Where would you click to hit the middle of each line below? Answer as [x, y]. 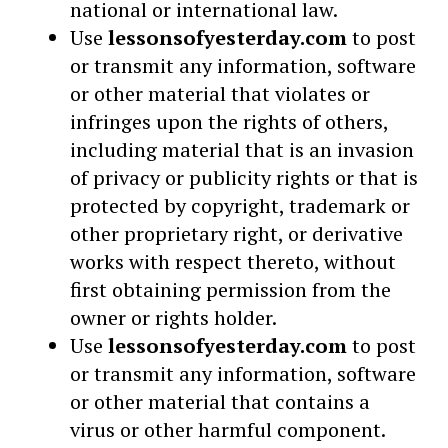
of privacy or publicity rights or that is [244, 177]
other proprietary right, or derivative [236, 233]
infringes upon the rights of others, [229, 121]
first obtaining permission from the [230, 289]
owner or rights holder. [173, 317]
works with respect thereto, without [233, 261]
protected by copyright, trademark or [240, 205]
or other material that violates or [220, 93]
